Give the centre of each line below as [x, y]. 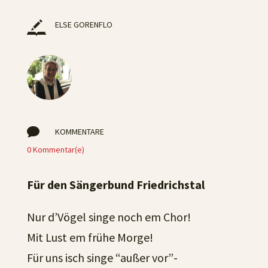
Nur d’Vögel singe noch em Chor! [109, 217]
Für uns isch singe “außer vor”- [102, 258]
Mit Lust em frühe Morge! [90, 237]
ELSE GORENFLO [83, 25]
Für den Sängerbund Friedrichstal [115, 185]
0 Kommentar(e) [55, 150]
